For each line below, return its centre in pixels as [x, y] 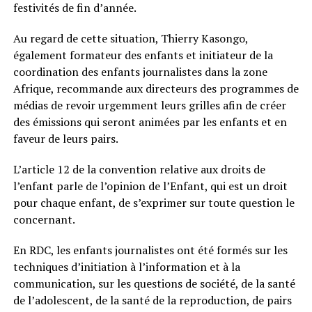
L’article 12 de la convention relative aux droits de [139, 169]
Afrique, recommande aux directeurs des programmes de [156, 88]
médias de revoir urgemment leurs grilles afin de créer [149, 105]
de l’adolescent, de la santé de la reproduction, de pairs [152, 300]
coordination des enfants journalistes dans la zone [140, 71]
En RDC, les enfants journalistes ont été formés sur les [150, 250]
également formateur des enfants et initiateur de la [143, 55]
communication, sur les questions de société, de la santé [154, 283]
